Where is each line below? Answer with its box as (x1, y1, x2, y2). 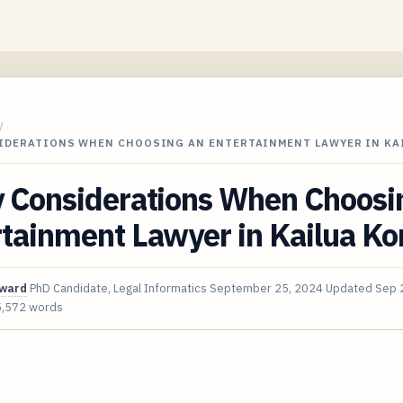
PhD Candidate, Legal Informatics (30, 280, 207, 296)
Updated (326, 280, 375, 296)
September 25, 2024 (210, 280, 323, 296)
